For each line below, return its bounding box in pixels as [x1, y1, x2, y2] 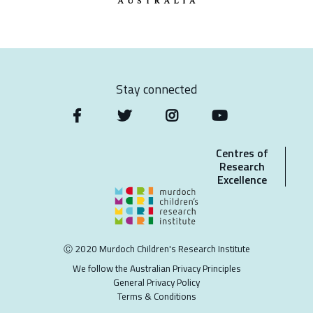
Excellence [217, 171, 267, 188]
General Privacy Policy [113, 275, 200, 289]
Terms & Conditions [117, 289, 196, 303]
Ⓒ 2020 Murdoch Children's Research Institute [63, 242, 250, 256]
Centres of [216, 145, 268, 161]
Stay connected [116, 80, 197, 99]
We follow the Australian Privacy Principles [72, 261, 241, 275]
